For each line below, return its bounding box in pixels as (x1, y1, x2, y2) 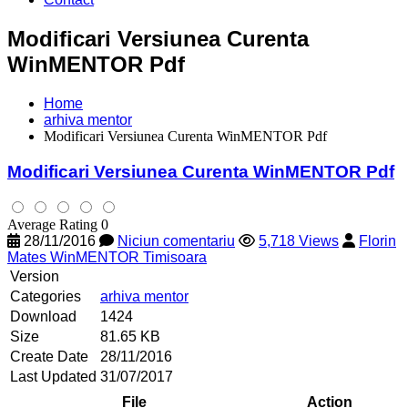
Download (10, 309, 76, 325)
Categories (10, 289, 81, 305)
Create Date (10, 349, 88, 365)
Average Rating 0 (7, 217, 108, 233)
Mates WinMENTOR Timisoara (7, 250, 207, 266)
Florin (359, 233, 396, 250)
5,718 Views (259, 233, 339, 250)
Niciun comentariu (117, 233, 235, 250)
